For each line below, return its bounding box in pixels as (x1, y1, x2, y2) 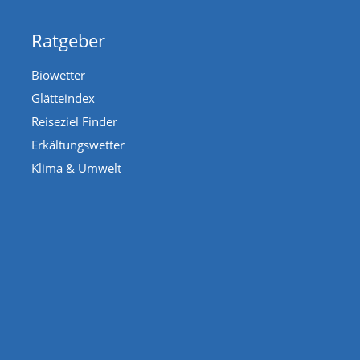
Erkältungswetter (31, 136, 125, 153)
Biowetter (31, 66, 85, 83)
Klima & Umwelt (31, 159, 121, 176)
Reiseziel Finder (31, 112, 117, 129)
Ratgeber (31, 27, 105, 52)
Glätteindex (31, 89, 95, 106)
